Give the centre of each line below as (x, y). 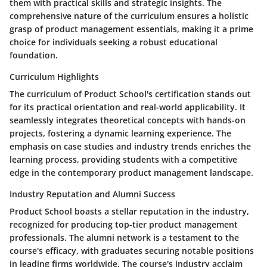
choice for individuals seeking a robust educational (114, 42)
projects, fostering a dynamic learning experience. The (120, 133)
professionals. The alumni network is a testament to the (124, 238)
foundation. (34, 55)
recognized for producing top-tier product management (124, 225)
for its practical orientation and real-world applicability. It (128, 107)
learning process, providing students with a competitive (123, 160)
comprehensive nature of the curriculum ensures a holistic (129, 16)
